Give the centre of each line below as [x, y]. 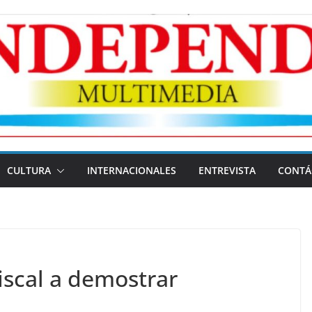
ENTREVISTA [227, 171]
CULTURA [29, 171]
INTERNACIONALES [132, 171]
